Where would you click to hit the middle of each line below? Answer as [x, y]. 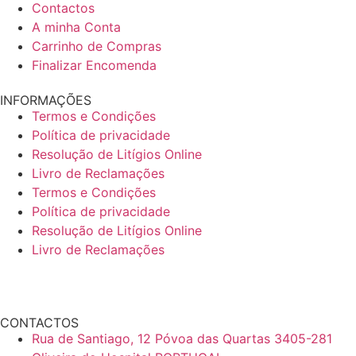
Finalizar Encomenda [94, 66]
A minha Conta [76, 27]
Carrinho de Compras [97, 46]
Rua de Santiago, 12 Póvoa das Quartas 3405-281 [182, 339]
